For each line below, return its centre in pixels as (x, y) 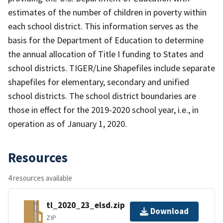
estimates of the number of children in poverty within (107, 12)
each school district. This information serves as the (103, 26)
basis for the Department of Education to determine (106, 40)
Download (169, 211)
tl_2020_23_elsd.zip (86, 205)
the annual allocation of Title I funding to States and (106, 54)
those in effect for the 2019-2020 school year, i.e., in (103, 110)
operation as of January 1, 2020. (67, 123)
